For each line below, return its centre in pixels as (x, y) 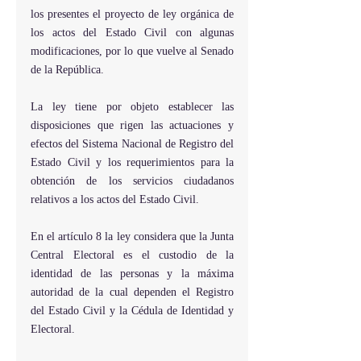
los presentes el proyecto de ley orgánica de (132, 14)
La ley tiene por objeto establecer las (132, 107)
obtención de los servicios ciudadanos (132, 181)
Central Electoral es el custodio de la (132, 255)
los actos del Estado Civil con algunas (132, 33)
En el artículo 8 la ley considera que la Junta (132, 237)
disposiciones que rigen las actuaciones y (132, 125)
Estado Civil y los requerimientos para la (132, 162)
